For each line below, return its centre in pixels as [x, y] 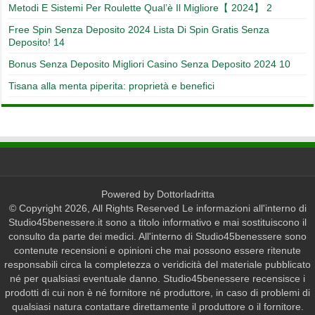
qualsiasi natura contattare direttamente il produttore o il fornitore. [157, 306]
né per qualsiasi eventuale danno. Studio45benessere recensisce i [157, 278]
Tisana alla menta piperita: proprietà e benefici [112, 85]
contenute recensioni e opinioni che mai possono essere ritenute [157, 250]
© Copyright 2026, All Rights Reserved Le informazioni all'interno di [157, 208]
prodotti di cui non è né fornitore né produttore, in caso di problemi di [157, 292]
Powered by [129, 194]
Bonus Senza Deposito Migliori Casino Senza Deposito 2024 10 [150, 64]
